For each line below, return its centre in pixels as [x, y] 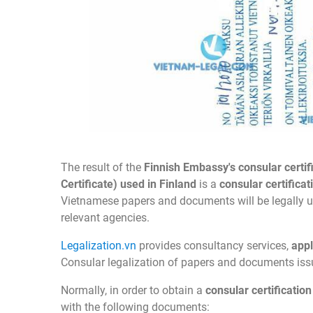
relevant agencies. [105, 217]
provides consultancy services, [214, 245]
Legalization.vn [99, 245]
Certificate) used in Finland [129, 184]
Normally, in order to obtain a [133, 290]
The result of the [102, 167]
